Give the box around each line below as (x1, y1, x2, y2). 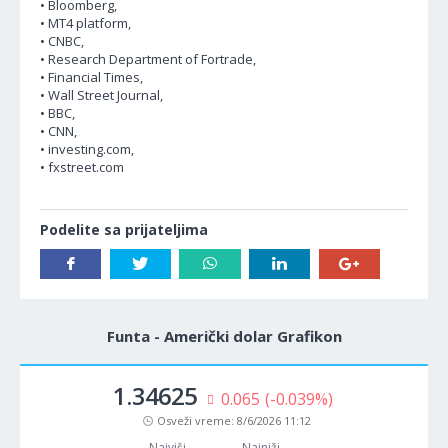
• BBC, (40, 104, 75, 122)
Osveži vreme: (157, 413, 237, 428)
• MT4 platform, (40, 14, 131, 32)
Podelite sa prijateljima (40, 220, 208, 239)
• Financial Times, (40, 68, 143, 86)
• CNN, (40, 122, 77, 140)
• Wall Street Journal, (40, 86, 163, 104)
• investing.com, (40, 140, 134, 158)
